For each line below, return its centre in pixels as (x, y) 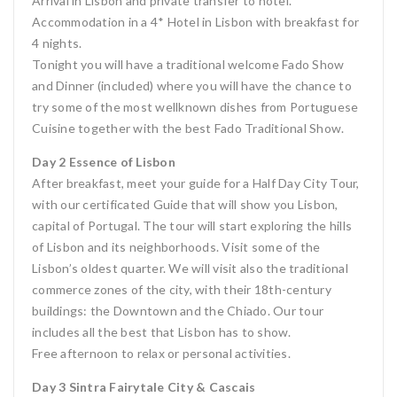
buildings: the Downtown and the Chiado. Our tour (178, 311)
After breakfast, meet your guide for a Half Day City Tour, (196, 183)
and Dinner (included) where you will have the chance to (192, 86)
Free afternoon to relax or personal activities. (161, 353)
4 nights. (57, 43)
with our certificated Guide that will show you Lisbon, (185, 204)
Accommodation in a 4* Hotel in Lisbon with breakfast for (195, 22)
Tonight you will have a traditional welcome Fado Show (188, 64)
